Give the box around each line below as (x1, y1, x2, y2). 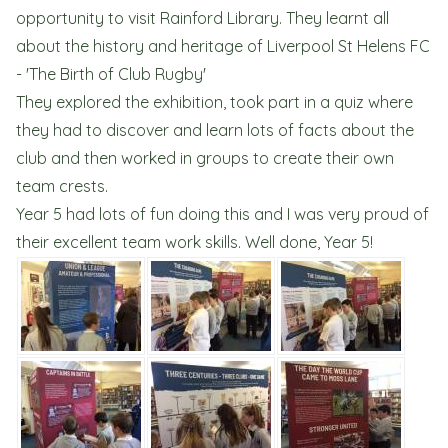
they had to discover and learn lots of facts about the (16, 120, 414, 140)
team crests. (16, 176, 112, 196)
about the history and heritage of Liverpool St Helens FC (16, 36, 430, 56)
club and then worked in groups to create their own (16, 148, 394, 168)
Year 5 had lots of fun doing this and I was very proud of (16, 204, 429, 224)
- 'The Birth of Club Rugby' (16, 64, 206, 84)
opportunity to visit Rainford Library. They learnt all (16, 8, 389, 28)
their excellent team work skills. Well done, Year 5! (16, 232, 377, 252)
